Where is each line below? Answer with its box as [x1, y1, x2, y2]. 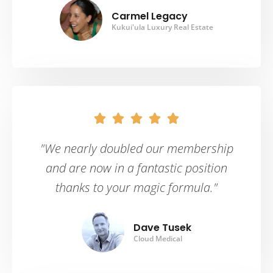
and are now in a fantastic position [46, 160, 227, 177]
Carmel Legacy [112, 9, 188, 24]
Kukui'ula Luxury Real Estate [112, 22, 213, 33]
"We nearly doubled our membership [40, 140, 233, 157]
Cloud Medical [133, 233, 182, 244]
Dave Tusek [133, 221, 191, 235]
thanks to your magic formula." [55, 179, 218, 196]
